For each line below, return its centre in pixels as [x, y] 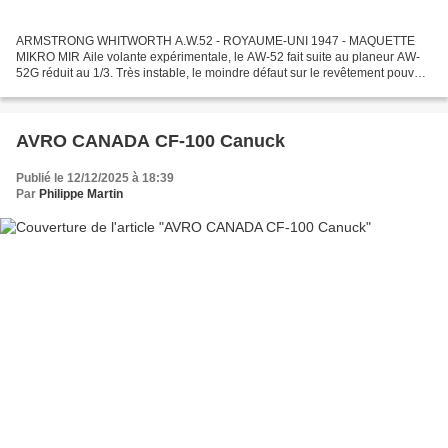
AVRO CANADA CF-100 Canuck [150, 141]
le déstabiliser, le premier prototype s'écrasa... [139, 89]
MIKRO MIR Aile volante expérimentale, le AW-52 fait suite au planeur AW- [218, 57]
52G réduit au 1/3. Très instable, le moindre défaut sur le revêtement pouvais [223, 73]
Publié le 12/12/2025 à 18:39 [95, 178]
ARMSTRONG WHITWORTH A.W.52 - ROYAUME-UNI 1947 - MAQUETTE [215, 41]
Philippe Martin [81, 194]
